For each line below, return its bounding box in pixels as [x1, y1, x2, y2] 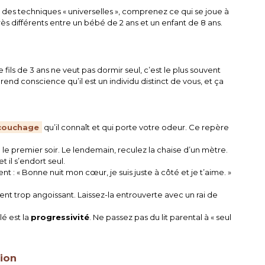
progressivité [31, 212, 90, 222]
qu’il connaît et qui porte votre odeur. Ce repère [42, 122, 230, 132]
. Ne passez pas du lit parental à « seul [89, 212, 232, 222]
